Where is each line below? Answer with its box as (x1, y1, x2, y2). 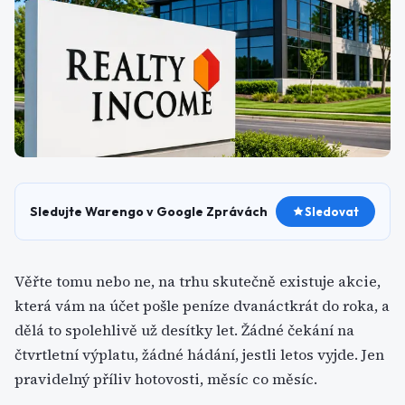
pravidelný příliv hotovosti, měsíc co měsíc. (14, 369, 317, 389)
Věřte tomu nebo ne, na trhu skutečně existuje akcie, (14, 271, 381, 291)
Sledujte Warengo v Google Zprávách (30, 203, 268, 220)
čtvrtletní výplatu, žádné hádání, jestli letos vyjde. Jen (14, 344, 384, 364)
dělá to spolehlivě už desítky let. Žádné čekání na (14, 320, 354, 340)
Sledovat (305, 204, 359, 219)
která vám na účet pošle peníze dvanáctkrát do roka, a (14, 296, 390, 316)
